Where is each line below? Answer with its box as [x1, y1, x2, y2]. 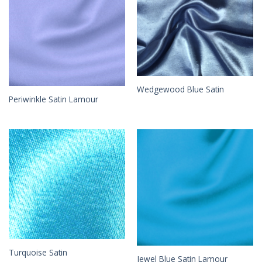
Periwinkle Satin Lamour [8, 94, 98, 105]
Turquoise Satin [8, 247, 67, 258]
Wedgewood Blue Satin [136, 84, 224, 95]
